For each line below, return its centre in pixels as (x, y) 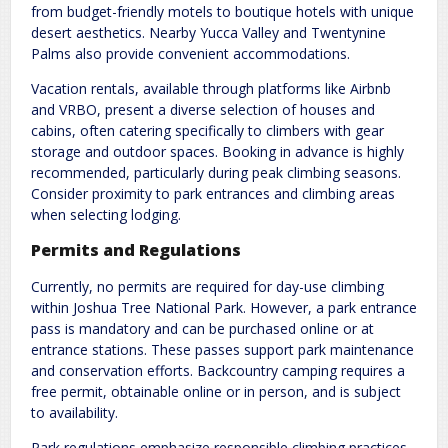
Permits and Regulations (136, 250)
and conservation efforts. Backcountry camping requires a (218, 370)
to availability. (74, 412)
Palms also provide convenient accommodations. (190, 53)
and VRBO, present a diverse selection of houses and (203, 109)
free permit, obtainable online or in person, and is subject (216, 391)
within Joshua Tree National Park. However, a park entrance (224, 307)
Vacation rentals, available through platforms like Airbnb (211, 88)
